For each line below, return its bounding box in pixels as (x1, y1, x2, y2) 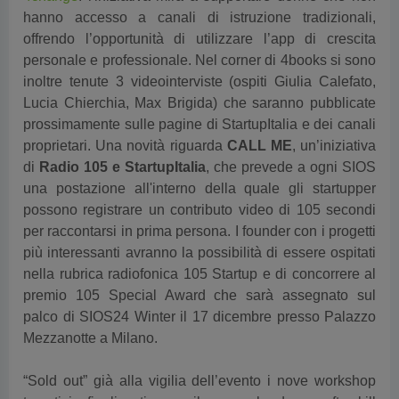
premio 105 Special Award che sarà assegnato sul (23, 258, 376, 273)
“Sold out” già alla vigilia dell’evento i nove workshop (23, 344, 376, 359)
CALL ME (226, 109, 292, 124)
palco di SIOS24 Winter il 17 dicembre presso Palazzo (23, 280, 376, 295)
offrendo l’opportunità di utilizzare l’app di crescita (23, 2, 376, 17)
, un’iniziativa (291, 109, 377, 124)
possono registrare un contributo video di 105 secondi (23, 173, 376, 188)
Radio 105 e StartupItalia (39, 130, 206, 145)
